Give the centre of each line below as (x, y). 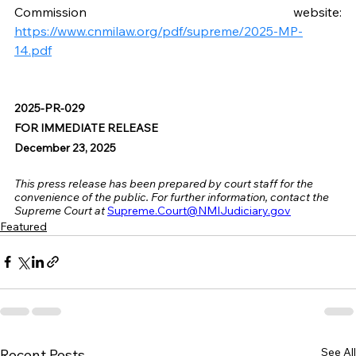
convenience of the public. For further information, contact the (173, 197)
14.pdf (33, 50)
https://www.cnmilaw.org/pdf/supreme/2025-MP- (159, 31)
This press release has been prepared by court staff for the (165, 183)
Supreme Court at (60, 210)
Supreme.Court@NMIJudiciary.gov (199, 210)
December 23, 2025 (65, 147)
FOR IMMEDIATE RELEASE (86, 128)
